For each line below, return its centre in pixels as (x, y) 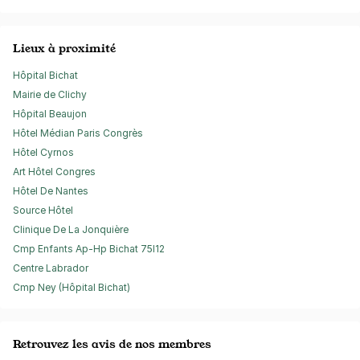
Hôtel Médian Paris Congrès (78, 133)
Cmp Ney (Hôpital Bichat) (72, 287)
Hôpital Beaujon (50, 114)
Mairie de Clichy (50, 94)
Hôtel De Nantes (51, 191)
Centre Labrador (51, 268)
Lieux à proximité (64, 48)
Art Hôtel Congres (54, 172)
